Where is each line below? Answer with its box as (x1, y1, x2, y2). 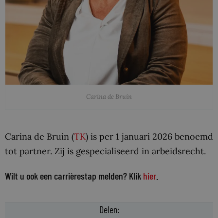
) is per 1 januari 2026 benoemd (86, 130, 213, 142)
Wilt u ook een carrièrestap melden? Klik (5, 169, 143, 182)
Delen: (99, 203, 119, 215)
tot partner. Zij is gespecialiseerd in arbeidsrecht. (5, 145, 206, 157)
